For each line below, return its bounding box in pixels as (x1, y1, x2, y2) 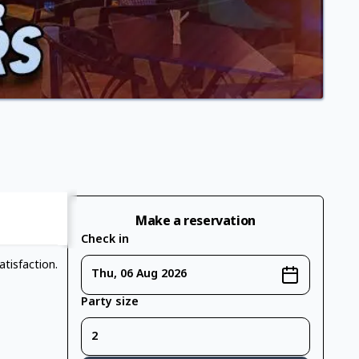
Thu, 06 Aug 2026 (91, 267, 187, 282)
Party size (81, 295, 139, 310)
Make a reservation (135, 213, 256, 231)
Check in (81, 232, 129, 248)
